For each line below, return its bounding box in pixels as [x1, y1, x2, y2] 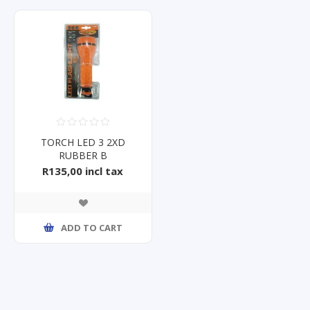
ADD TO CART [60, 221, 122, 235]
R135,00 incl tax [42, 163, 124, 178]
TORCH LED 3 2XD [40, 135, 125, 149]
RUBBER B [58, 148, 107, 162]
